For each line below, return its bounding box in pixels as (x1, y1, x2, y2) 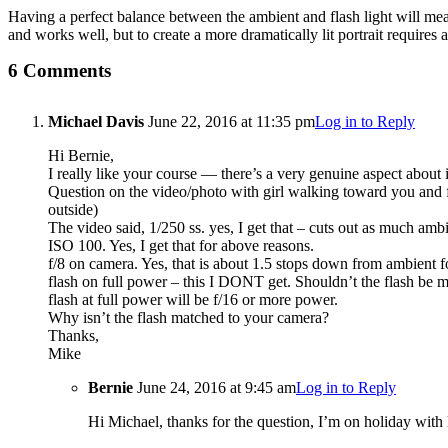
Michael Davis (48, 113, 144, 131)
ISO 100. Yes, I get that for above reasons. (48, 237, 314, 255)
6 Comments (8, 60, 111, 82)
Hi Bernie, (48, 147, 114, 165)
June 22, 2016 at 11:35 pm (144, 113, 315, 131)
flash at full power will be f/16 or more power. (48, 291, 338, 309)
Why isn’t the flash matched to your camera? (48, 309, 329, 327)
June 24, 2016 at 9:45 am (133, 379, 296, 397)
